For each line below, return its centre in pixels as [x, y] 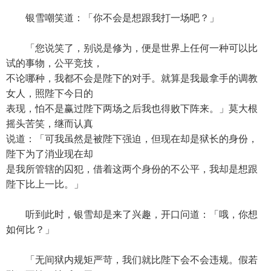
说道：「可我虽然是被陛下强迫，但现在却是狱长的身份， [132, 139]
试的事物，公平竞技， [54, 63]
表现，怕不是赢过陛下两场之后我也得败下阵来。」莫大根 [132, 109]
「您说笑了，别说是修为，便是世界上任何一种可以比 [132, 48]
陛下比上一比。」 [45, 184]
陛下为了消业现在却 [50, 154]
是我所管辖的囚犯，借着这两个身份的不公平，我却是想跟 [132, 169]
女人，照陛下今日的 [50, 93]
